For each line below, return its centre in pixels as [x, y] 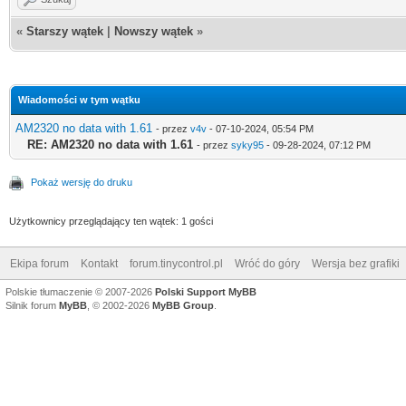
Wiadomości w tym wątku [79, 99]
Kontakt [99, 263]
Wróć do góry [267, 263]
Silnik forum [32, 305]
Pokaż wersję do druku [82, 182]
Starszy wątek [65, 31]
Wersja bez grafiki [356, 263]
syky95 [247, 145]
